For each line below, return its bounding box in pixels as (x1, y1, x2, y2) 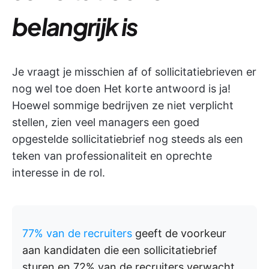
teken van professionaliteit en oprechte (12, 150, 212, 163)
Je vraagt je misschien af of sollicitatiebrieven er (12, 65, 256, 79)
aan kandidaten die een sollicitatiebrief (22, 244, 217, 257)
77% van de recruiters (22, 227, 132, 240)
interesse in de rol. (12, 166, 105, 180)
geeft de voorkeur (132, 227, 226, 240)
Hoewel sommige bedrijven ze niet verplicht (12, 99, 234, 112)
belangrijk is (12, 11, 138, 42)
